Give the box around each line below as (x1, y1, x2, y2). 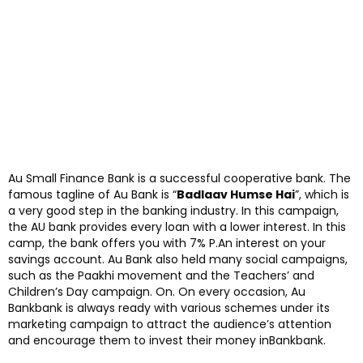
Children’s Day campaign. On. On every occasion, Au (8, 284, 305, 301)
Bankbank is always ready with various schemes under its (8, 300, 330, 317)
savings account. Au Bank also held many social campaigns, (8, 251, 348, 268)
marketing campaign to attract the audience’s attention (8, 316, 331, 333)
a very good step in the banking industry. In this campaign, (8, 203, 339, 220)
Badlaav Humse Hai (177, 186, 295, 203)
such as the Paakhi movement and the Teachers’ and (8, 267, 314, 284)
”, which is (295, 186, 349, 203)
